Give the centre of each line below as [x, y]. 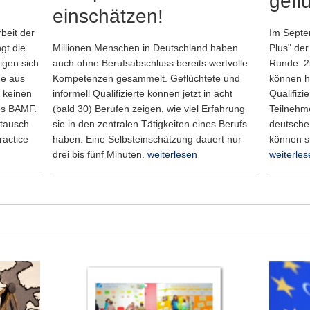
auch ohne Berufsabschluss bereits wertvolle [150, 63]
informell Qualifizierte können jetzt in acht [143, 93]
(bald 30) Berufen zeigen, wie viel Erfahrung [149, 109]
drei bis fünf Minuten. [100, 154]
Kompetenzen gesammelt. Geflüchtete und [146, 78]
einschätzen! [108, 16]
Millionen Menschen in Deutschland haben [145, 48]
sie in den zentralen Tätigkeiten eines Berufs [150, 124]
